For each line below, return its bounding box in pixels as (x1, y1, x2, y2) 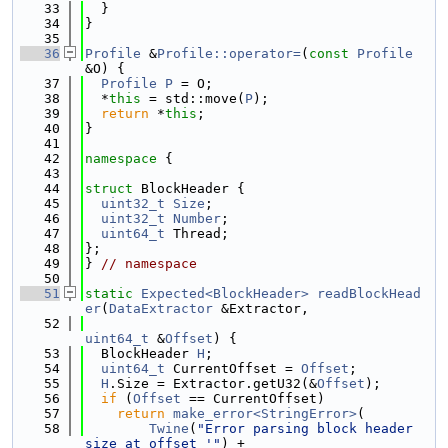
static (85, 286, 133, 301)
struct (85, 181, 141, 196)
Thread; (165, 226, 229, 241)
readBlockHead (317, 286, 421, 301)
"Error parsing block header (197, 421, 413, 436)
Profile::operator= (157, 46, 301, 61)
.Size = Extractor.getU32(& (109, 376, 317, 391)
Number (173, 211, 221, 226)
